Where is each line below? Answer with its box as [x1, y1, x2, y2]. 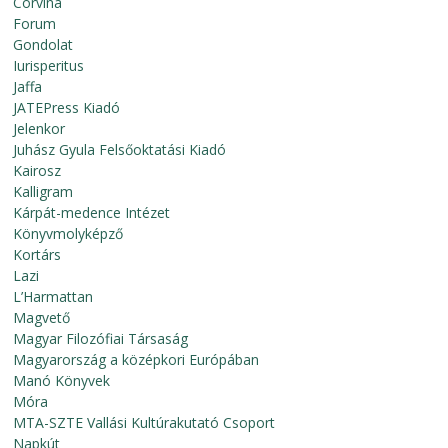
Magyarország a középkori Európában [13, 350, 260, 369]
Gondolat [13, 35, 74, 54]
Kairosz [13, 161, 62, 180]
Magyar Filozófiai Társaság [13, 329, 189, 348]
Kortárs [13, 245, 62, 264]
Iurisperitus [13, 56, 85, 75]
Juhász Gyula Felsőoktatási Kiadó [13, 140, 227, 159]
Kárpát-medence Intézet [13, 203, 171, 222]
